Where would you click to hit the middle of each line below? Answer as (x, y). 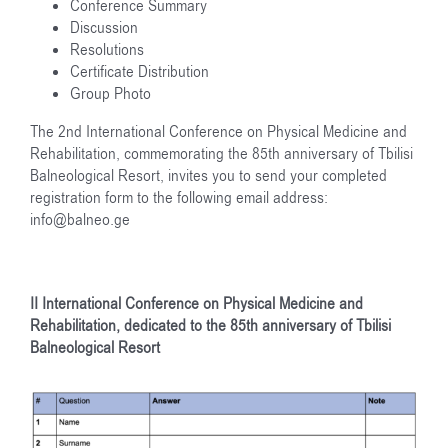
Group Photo (110, 93)
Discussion (104, 27)
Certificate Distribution (139, 71)
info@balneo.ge (80, 219)
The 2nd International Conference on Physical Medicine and (218, 131)
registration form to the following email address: (179, 197)
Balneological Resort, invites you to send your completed (208, 175)
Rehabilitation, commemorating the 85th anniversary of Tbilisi (221, 153)
